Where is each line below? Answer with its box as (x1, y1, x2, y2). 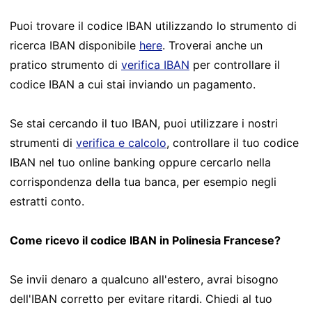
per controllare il (189, 57, 280, 72)
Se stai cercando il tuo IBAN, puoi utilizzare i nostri (10, 116, 278, 130)
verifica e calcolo (76, 135, 166, 150)
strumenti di (10, 135, 76, 150)
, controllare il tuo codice (166, 135, 299, 150)
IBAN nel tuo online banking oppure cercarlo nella (10, 155, 271, 169)
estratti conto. (10, 194, 84, 208)
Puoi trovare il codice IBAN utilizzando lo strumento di (10, 18, 297, 33)
